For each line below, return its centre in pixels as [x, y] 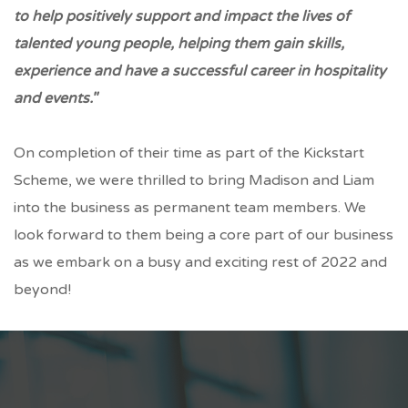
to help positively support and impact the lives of [182, 16]
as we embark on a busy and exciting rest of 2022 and [200, 262]
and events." [56, 98]
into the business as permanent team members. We [190, 207]
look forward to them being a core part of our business [204, 235]
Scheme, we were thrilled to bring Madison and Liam [194, 180]
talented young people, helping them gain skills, [179, 43]
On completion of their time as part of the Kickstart [189, 153]
